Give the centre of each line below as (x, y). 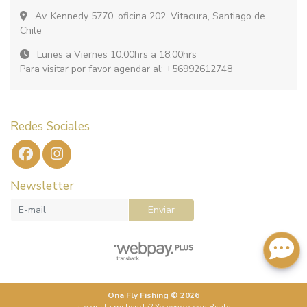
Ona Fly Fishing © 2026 (153, 296)
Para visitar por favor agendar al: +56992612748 (126, 69)
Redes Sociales (50, 126)
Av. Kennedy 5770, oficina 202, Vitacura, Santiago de (149, 16)
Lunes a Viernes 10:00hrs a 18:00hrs (115, 54)
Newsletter (42, 186)
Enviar (161, 210)
